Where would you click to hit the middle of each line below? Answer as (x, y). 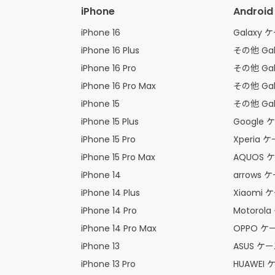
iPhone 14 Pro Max (119, 229)
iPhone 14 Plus (110, 193)
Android (254, 12)
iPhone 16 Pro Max (118, 86)
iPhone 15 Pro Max (118, 157)
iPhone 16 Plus (110, 51)
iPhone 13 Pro (108, 264)
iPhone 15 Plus (110, 122)
